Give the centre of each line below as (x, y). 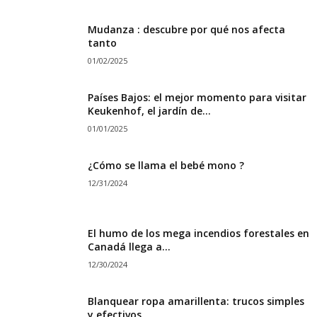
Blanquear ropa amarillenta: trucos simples (196, 301)
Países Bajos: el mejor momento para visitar (197, 97)
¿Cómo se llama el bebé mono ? (166, 165)
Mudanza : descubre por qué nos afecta (186, 29)
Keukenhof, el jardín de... (149, 110)
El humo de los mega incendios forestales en (198, 233)
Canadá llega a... (129, 246)
